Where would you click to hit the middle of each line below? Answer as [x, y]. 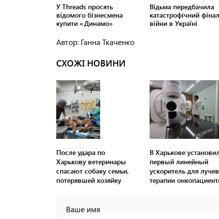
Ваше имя [83, 209]
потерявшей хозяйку [89, 180]
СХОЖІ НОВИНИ [91, 63]
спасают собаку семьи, [92, 171]
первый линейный [179, 162]
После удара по [81, 153]
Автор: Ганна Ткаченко [95, 42]
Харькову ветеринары [91, 162]
